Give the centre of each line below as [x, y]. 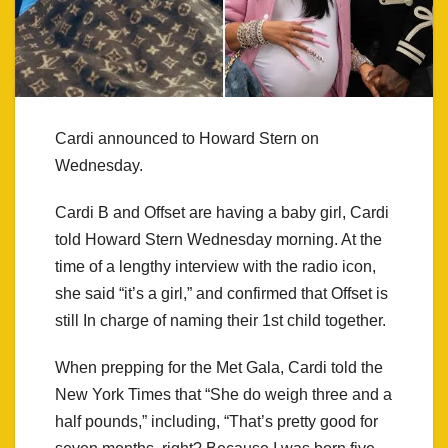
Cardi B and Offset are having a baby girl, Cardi [222, 213]
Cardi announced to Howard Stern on [187, 139]
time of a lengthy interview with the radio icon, [215, 267]
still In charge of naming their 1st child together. [220, 321]
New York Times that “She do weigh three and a [223, 395]
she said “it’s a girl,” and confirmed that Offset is [221, 294]
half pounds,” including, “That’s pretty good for [216, 422]
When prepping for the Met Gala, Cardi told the [219, 368]
